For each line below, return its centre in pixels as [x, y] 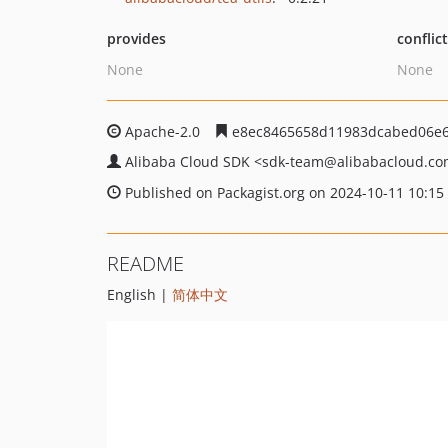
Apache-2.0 [162, 131]
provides [136, 38]
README [145, 263]
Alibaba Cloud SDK [189, 161]
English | [139, 294]
